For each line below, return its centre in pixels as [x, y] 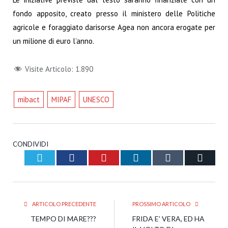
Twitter [57, 157]
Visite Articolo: [49, 69]
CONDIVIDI [31, 144]
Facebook [94, 157]
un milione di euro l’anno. [53, 41]
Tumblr [186, 157]
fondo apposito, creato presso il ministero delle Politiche [114, 14]
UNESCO [96, 99]
